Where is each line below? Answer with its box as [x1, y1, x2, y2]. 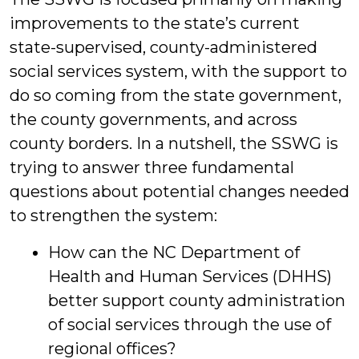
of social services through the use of [48, 315, 331, 334]
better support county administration [48, 291, 345, 310]
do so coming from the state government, [10, 86, 341, 105]
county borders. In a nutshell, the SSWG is [10, 134, 338, 153]
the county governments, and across [10, 110, 297, 129]
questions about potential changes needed [10, 182, 349, 201]
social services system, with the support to [10, 62, 347, 81]
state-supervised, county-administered [10, 38, 317, 57]
